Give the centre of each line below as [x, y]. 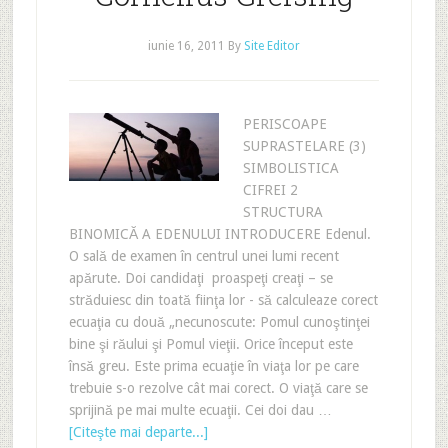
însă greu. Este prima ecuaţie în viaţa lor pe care [213, 366]
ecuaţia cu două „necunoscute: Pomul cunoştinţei [219, 322]
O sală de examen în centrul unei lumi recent [203, 256]
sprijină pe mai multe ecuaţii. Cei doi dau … [200, 410]
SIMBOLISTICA [290, 168]
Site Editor [271, 46]
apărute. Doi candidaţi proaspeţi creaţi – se [200, 278]
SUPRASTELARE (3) [304, 146]
